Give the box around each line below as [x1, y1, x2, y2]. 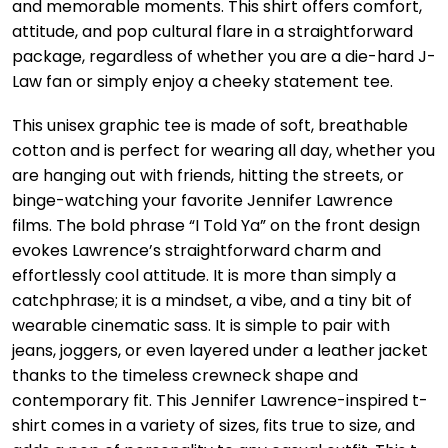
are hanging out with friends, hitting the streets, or [12, 164, 404, 188]
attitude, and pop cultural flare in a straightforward [12, 19, 413, 43]
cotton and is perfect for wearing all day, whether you [12, 139, 435, 163]
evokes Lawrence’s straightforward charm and [12, 239, 381, 263]
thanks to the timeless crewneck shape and [12, 364, 358, 388]
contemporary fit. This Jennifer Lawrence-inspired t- [12, 389, 428, 413]
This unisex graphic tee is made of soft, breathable [12, 114, 408, 138]
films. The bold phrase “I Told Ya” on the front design [12, 214, 420, 238]
